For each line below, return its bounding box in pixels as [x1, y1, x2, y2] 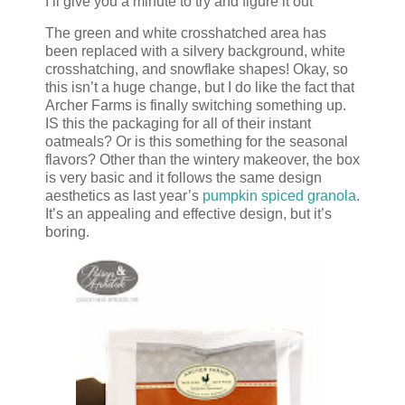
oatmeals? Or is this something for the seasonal [45, 134, 348, 150]
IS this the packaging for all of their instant [45, 116, 311, 132]
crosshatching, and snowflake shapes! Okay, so [45, 61, 348, 78]
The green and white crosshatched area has [45, 25, 326, 42]
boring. [45, 224, 89, 240]
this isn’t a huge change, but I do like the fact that [45, 80, 354, 96]
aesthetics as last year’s [45, 188, 202, 204]
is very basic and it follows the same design [45, 170, 322, 186]
